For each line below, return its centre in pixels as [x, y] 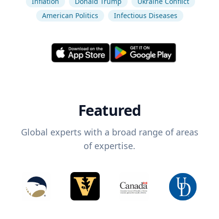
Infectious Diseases [145, 15]
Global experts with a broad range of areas [109, 132]
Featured [109, 110]
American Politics [70, 15]
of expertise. [109, 146]
